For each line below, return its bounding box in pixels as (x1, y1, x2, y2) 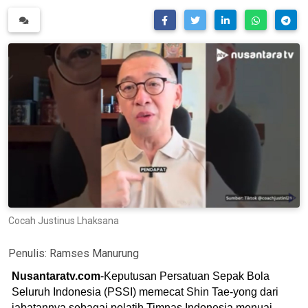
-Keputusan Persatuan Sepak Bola (100, 269, 269, 282)
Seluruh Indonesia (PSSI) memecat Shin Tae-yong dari (12, 285, 278, 298)
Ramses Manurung (49, 246, 139, 260)
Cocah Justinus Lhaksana (8, 214, 119, 226)
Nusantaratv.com (12, 269, 100, 282)
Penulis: (8, 246, 49, 260)
